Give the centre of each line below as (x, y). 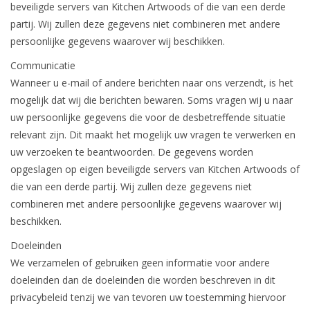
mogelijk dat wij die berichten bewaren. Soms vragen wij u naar (152, 100)
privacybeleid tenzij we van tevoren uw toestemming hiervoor (148, 297)
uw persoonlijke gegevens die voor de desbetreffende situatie (148, 117)
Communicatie (43, 65)
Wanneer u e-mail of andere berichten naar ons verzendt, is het (152, 82)
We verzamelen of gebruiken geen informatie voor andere (140, 262)
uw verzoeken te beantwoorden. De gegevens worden (132, 152)
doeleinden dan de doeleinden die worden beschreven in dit (143, 280)
